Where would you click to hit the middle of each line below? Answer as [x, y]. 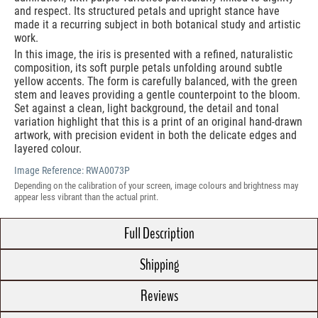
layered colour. [48, 149]
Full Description [159, 234]
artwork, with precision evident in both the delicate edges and [155, 136]
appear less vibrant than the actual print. [86, 197]
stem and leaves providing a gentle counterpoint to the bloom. [157, 95]
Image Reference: [50, 171]
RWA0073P [108, 171]
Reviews [159, 296]
